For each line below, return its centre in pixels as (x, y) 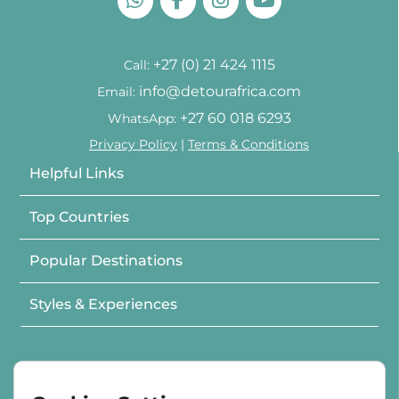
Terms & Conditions (248, 145)
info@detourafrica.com (220, 92)
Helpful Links (77, 174)
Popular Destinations (106, 261)
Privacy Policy (133, 145)
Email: (118, 92)
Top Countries (80, 217)
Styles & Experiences (104, 305)
